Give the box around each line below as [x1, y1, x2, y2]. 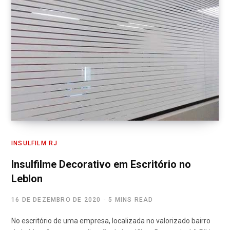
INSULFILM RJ [11, 140, 58, 147]
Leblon [11, 172, 43, 185]
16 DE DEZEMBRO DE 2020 [11, 196, 101, 204]
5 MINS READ [108, 196, 154, 204]
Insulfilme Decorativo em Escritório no [11, 158, 191, 171]
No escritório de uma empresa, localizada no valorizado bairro [11, 217, 210, 225]
